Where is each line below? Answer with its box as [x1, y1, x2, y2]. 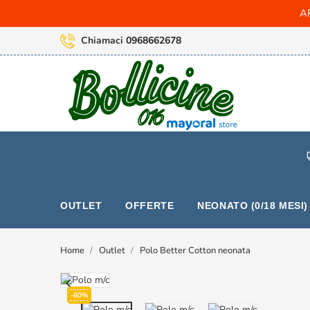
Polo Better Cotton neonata [140, 244, 250, 257]
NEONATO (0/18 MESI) [197, 200, 308, 211]
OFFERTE [125, 200, 174, 211]
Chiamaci [81, 34, 126, 47]
